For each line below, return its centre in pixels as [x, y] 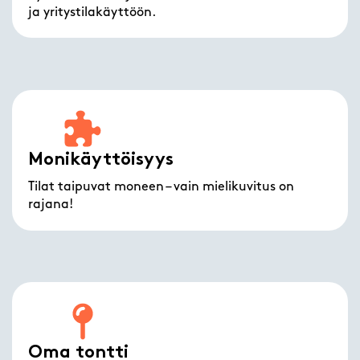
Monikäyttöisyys [101, 161]
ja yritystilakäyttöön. [92, 12]
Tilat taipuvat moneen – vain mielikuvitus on [162, 188]
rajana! [51, 205]
